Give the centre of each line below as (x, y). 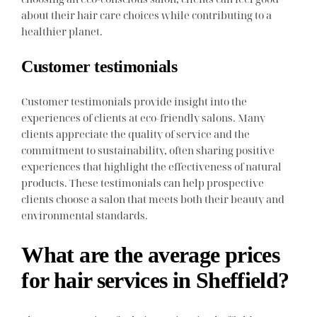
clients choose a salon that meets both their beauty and (153, 198)
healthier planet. (62, 31)
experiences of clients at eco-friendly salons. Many (144, 117)
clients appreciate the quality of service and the (136, 133)
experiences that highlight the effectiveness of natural (152, 166)
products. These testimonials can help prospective (143, 182)
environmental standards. (85, 215)
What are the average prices (151, 255)
